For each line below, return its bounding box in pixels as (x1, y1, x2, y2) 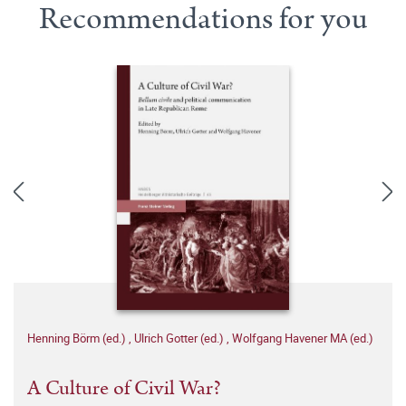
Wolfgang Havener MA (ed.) (232, 330, 373, 346)
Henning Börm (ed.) (27, 330, 129, 346)
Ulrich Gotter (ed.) (134, 330, 227, 346)
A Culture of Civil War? (27, 373, 221, 403)
